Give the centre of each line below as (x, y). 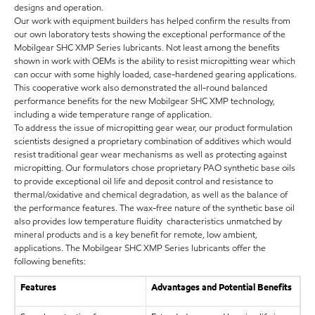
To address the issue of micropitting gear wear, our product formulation (153, 128)
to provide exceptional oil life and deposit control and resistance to (143, 181)
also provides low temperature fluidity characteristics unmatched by (148, 221)
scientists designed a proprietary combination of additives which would (153, 141)
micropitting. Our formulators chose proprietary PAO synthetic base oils (155, 168)
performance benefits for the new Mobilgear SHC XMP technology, (144, 101)
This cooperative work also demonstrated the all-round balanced (141, 88)
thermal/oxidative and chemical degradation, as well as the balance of (151, 194)
